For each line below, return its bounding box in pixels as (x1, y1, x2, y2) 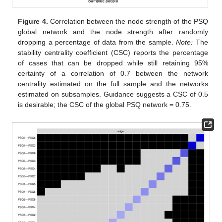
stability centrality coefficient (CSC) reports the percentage (18, 48, 208, 56)
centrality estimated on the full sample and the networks (18, 79, 208, 88)
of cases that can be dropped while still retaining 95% (18, 58, 208, 67)
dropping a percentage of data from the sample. (18, 38, 176, 46)
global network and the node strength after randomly (18, 27, 208, 36)
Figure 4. (18, 17, 48, 25)
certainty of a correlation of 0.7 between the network (18, 69, 208, 77)
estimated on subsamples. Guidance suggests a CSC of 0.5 (18, 90, 208, 98)
